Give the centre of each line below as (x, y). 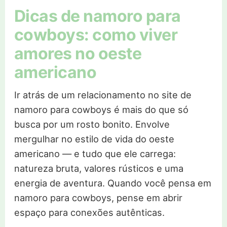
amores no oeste (78, 54)
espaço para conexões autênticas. (89, 213)
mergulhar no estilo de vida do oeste (94, 139)
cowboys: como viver (96, 35)
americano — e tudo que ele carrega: (95, 154)
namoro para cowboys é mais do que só (101, 110)
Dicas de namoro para (97, 16)
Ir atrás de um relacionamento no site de (103, 95)
